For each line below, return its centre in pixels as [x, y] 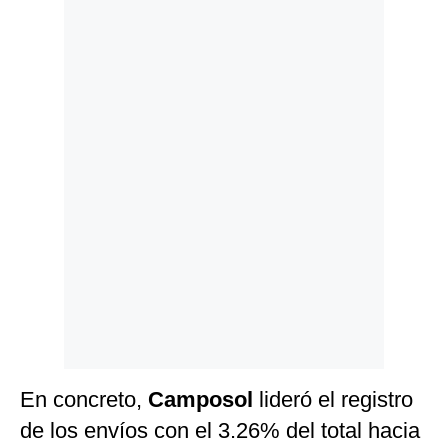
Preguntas [54, 88]
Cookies [48, 56]
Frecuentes [57, 103]
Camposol [203, 400]
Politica [46, 26]
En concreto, [84, 400]
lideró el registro [336, 400]
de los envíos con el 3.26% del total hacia [220, 431]
